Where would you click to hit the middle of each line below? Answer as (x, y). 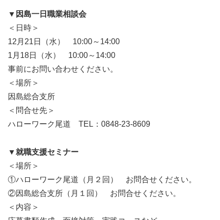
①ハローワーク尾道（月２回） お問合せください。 (102, 180)
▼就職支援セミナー (43, 152)
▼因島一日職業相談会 (47, 14)
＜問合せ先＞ (31, 110)
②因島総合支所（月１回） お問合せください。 (94, 193)
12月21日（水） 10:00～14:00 (64, 42)
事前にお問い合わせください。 (63, 69)
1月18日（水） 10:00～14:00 (62, 55)
